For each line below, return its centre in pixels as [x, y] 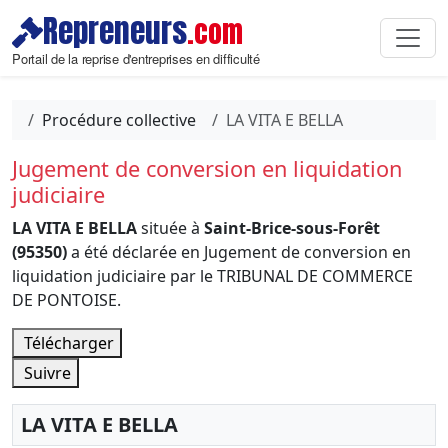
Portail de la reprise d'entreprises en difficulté [136, 58]
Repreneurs [115, 31]
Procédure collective [119, 120]
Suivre [45, 373]
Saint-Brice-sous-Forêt [292, 228]
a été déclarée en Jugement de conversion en [239, 252]
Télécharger [67, 343]
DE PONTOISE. [66, 300]
